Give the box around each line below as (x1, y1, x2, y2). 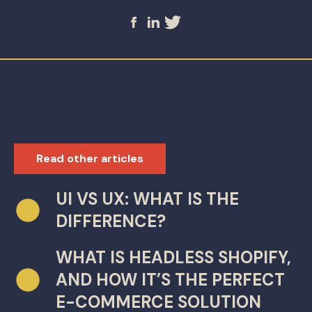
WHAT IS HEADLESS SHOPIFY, (56, 247, 291, 268)
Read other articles (36, 151, 143, 166)
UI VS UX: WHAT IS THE (56, 188, 239, 210)
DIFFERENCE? (56, 210, 166, 232)
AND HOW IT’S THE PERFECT (56, 269, 285, 290)
